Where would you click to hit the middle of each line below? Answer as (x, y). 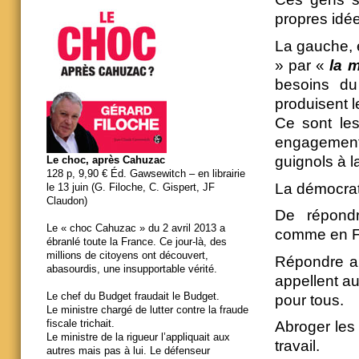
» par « (300, 65)
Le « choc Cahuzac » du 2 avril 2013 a (136, 228)
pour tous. (309, 300)
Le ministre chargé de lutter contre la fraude (147, 310)
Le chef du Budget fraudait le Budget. (133, 296)
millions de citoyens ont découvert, (127, 256)
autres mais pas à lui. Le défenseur (128, 351)
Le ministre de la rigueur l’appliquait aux (138, 337)
